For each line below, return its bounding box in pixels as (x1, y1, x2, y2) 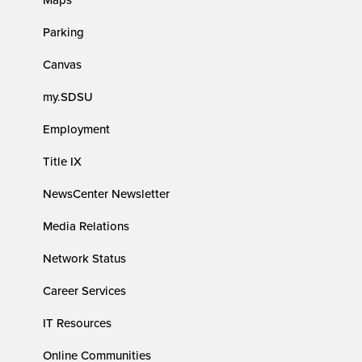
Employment (43, 120, 111, 137)
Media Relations (43, 217, 130, 234)
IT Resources (43, 314, 112, 331)
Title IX (43, 152, 82, 170)
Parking (43, 23, 85, 40)
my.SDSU (43, 87, 94, 105)
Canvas (43, 55, 82, 73)
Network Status (43, 249, 127, 267)
